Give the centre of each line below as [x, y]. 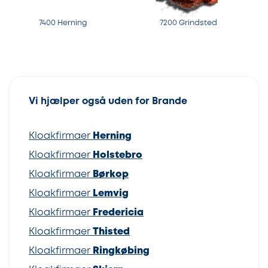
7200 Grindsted [188, 23]
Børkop [111, 175]
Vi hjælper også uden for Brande [108, 102]
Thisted [111, 232]
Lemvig [111, 194]
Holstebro [118, 156]
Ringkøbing [121, 251]
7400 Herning [63, 23]
